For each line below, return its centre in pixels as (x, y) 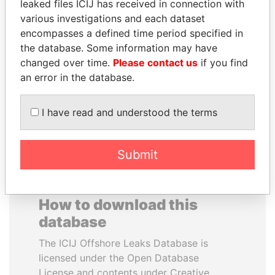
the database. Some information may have (119, 48)
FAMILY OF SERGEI (201, 27)
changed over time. (67, 62)
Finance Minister (74, 41)
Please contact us (155, 62)
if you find (223, 62)
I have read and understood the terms (128, 112)
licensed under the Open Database (119, 258)
